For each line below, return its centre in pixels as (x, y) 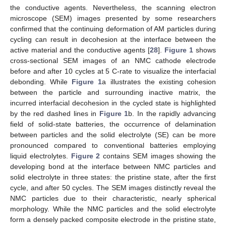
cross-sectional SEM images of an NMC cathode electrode (113, 60)
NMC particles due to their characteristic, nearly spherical (113, 198)
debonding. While (41, 81)
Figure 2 (86, 156)
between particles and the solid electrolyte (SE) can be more (113, 134)
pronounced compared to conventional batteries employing (113, 145)
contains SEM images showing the (158, 156)
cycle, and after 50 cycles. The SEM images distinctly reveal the (113, 187)
